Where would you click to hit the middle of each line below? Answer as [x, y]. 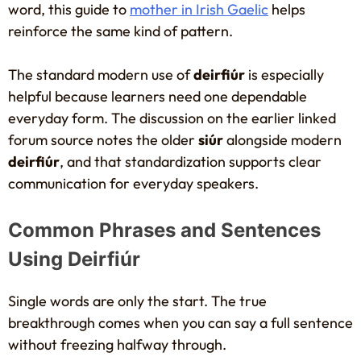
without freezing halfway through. [117, 344]
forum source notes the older [103, 140]
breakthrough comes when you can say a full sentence [180, 322]
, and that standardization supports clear [191, 162]
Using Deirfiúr [74, 259]
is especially [284, 75]
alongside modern [282, 140]
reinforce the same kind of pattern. [120, 31]
